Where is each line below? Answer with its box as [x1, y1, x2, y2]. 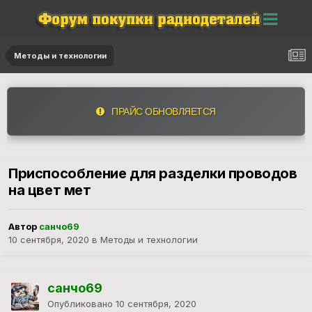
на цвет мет [8, 182, 91, 199]
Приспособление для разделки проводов [8, 165, 297, 182]
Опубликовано [47, 298, 116, 310]
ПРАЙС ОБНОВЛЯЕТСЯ [104, 105, 216, 117]
